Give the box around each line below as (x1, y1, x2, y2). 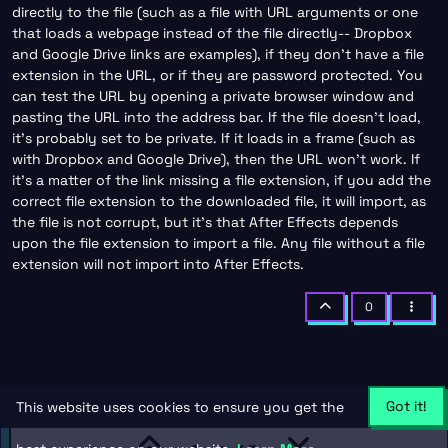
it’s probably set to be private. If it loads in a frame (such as (12, 129, 415, 148)
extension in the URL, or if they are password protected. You (12, 66, 423, 85)
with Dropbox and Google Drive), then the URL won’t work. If (12, 150, 420, 169)
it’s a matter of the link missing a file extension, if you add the (12, 171, 431, 190)
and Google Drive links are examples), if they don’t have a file (12, 45, 424, 64)
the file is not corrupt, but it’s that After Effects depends (12, 213, 398, 232)
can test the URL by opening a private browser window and (12, 87, 414, 106)
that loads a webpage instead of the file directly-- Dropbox (12, 24, 412, 43)
